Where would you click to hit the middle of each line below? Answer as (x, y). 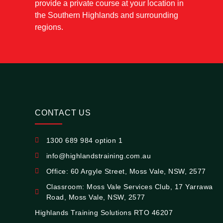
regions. (49, 27)
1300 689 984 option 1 (84, 140)
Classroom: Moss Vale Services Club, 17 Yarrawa (129, 186)
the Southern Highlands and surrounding (107, 15)
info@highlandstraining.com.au (98, 156)
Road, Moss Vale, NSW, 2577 (96, 197)
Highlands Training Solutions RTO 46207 (104, 212)
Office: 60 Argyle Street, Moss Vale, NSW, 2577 (126, 171)
